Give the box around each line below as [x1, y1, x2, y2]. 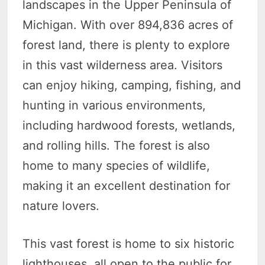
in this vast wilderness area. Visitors [22, 58, 223, 73]
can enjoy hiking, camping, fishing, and [22, 78, 241, 93]
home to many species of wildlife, [22, 159, 211, 173]
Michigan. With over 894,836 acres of [22, 18, 234, 33]
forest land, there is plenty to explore [22, 38, 231, 53]
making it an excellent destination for [22, 179, 231, 193]
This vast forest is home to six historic [22, 237, 235, 251]
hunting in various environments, [22, 98, 206, 113]
